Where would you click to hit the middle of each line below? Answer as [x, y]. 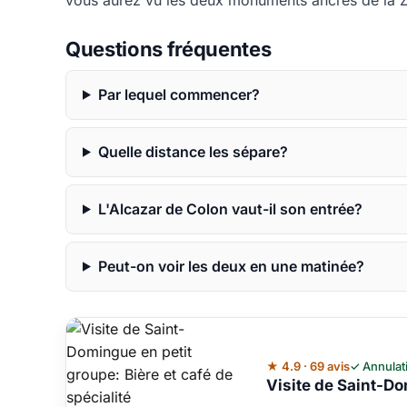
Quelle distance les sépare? [193, 151]
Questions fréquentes [169, 50]
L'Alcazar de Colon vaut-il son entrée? [230, 208]
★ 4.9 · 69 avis [308, 366]
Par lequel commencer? [179, 94]
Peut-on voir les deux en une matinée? [231, 266]
